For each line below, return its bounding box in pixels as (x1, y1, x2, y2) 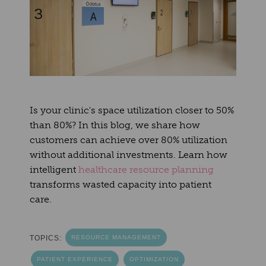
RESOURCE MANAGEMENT (71, 233, 161, 240)
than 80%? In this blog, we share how (30, 119, 200, 131)
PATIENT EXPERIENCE (37, 255, 113, 262)
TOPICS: (30, 233, 64, 242)
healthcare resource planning (78, 163, 214, 175)
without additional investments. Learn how (30, 148, 227, 160)
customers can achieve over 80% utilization (30, 134, 227, 145)
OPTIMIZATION (129, 255, 179, 262)
